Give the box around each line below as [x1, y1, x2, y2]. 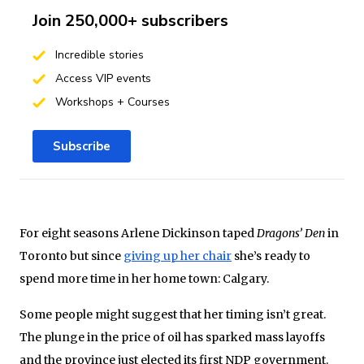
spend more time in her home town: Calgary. [19, 271, 269, 286]
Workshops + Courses [51, 93, 170, 110]
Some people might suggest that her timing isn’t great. [19, 306, 326, 322]
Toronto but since [19, 248, 123, 263]
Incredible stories [51, 46, 144, 63]
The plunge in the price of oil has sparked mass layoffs [19, 329, 325, 344]
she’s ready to [232, 248, 310, 263]
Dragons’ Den [254, 225, 325, 240]
